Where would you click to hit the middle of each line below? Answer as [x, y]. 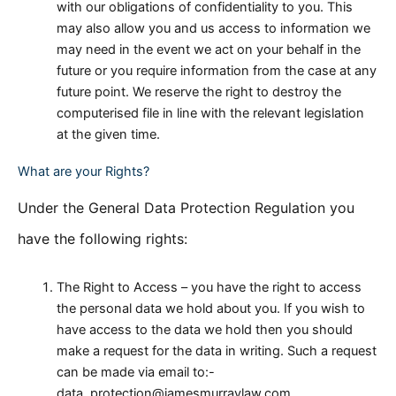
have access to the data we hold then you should [204, 330]
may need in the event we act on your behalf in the [208, 49]
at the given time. [108, 134]
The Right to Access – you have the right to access [209, 288]
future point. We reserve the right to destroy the [198, 91]
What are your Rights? [84, 171]
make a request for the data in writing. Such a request [216, 351]
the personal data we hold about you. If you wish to [210, 309]
